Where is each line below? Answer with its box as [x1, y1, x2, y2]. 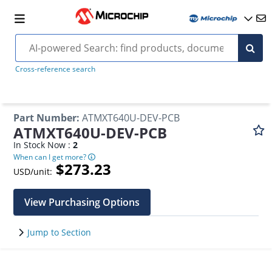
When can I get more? [13, 151, 89, 162]
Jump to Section [27, 226, 92, 238]
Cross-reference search [15, 64, 95, 74]
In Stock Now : [13, 139, 73, 151]
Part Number [13, 111, 77, 124]
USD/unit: [13, 166, 53, 177]
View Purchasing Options [24, 195, 140, 209]
